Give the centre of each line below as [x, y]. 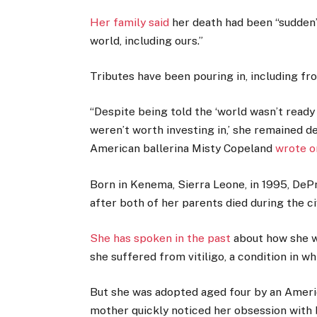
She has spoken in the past [161, 238]
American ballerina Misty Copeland [183, 149]
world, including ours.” [147, 41]
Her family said [130, 23]
